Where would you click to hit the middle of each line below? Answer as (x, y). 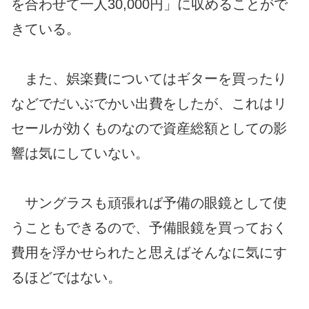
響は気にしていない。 (80, 153)
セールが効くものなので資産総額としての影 (149, 128)
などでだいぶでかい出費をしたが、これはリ (149, 103)
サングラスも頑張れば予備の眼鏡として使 (149, 202)
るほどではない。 (66, 277)
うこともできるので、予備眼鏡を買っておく (149, 227)
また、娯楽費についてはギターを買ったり (149, 78)
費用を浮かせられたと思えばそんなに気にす (149, 252)
